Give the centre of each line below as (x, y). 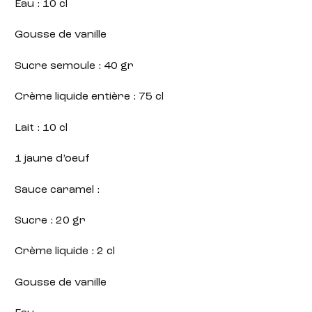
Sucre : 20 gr (50, 220)
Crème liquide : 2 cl (65, 252)
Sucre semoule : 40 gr (75, 66)
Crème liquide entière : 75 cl (89, 97)
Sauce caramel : (57, 190)
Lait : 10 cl (41, 128)
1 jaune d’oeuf (53, 159)
